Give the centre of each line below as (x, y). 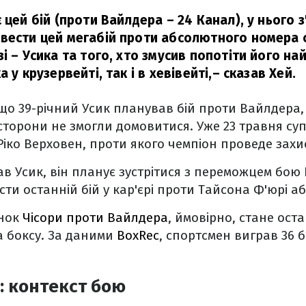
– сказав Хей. (254, 73)
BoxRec (138, 235)
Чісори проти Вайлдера (95, 218)
